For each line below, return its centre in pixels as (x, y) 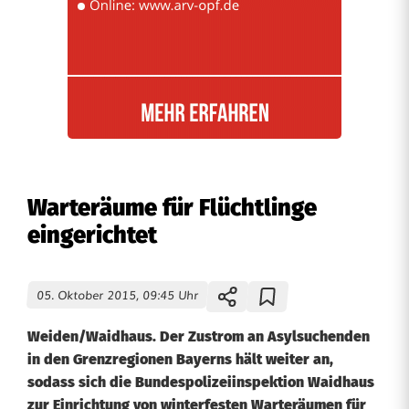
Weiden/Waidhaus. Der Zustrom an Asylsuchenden (199, 336)
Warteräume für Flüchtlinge (172, 208)
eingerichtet (92, 235)
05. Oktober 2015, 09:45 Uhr (117, 294)
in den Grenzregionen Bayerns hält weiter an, (180, 359)
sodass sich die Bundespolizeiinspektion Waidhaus (201, 382)
